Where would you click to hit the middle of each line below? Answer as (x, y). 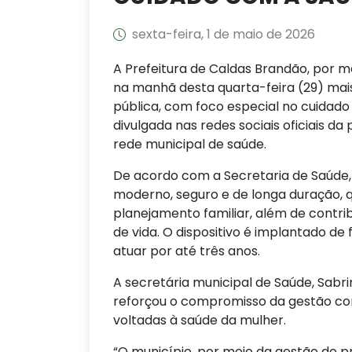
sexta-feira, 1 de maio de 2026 (224, 34)
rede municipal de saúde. (190, 144)
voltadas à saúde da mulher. (200, 320)
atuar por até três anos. (187, 251)
